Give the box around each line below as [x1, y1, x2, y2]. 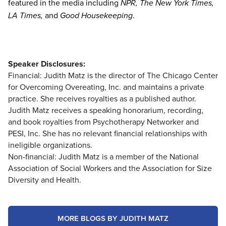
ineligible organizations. [8, 139, 92, 150]
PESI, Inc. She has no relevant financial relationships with [8, 127, 207, 139]
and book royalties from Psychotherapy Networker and [8, 116, 199, 127]
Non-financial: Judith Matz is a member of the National [8, 150, 199, 162]
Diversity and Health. [8, 174, 81, 185]
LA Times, [8, 9, 43, 21]
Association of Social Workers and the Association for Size [8, 162, 212, 174]
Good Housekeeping [60, 9, 133, 21]
